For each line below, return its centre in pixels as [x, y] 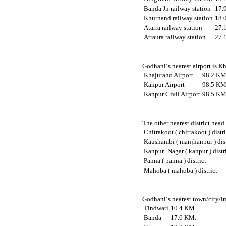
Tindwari [156, 209]
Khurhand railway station [179, 18]
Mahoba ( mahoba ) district [181, 171]
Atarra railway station [173, 27]
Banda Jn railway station [178, 8]
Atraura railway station [175, 37]
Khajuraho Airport [169, 75]
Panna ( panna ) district [175, 161]
